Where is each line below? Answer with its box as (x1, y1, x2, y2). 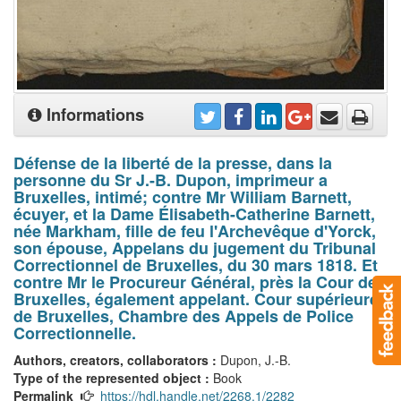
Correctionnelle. (13, 321, 136, 346)
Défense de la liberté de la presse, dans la (13, 151, 332, 175)
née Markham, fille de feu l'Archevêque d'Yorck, (13, 219, 376, 243)
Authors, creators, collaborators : (13, 351, 220, 370)
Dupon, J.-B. (220, 351, 291, 370)
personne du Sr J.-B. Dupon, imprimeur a (13, 168, 328, 192)
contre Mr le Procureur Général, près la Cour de (13, 270, 377, 294)
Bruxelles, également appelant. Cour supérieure (13, 287, 379, 311)
